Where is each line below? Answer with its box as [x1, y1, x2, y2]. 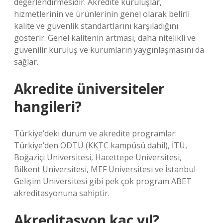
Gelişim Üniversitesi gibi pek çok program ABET [14, 176, 192, 187]
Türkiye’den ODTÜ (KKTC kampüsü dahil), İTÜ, [14, 140, 187, 151]
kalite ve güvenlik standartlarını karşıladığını [14, 20, 178, 31]
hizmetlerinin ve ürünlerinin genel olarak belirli [14, 8, 190, 19]
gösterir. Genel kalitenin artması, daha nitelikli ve [14, 32, 196, 43]
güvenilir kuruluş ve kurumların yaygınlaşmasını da [14, 44, 204, 55]
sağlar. [14, 56, 38, 67]
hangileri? [14, 97, 82, 116]
